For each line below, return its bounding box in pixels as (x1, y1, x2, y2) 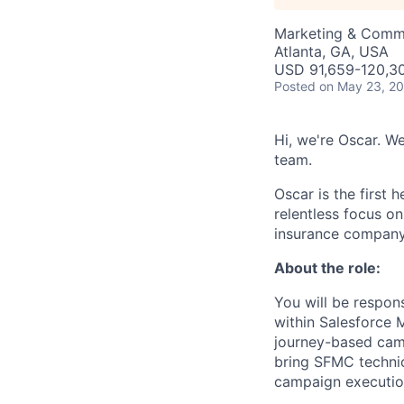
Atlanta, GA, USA (274, 42, 389, 60)
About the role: (274, 259, 381, 277)
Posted (274, 78, 316, 94)
